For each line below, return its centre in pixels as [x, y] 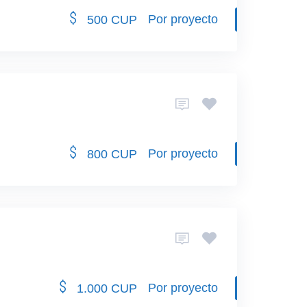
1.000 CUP [105, 288]
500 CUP [110, 20]
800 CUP [110, 154]
